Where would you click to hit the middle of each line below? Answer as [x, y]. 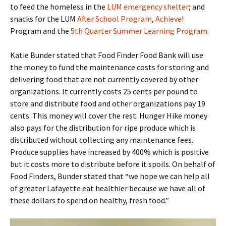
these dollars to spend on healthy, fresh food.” [90, 200]
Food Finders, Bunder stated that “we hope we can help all [110, 176]
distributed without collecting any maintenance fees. [102, 139]
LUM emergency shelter [147, 6]
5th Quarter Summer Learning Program [139, 31]
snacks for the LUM [44, 18]
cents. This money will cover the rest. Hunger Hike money [109, 115]
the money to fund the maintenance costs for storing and [109, 67]
